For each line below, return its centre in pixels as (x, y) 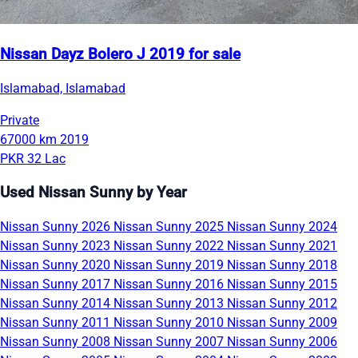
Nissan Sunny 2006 (282, 341)
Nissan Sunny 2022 (170, 245)
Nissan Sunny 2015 (282, 284)
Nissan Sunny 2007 (170, 341)
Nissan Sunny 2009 (282, 322)
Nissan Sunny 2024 (282, 226)
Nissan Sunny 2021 (282, 245)
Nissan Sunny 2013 (170, 303)
